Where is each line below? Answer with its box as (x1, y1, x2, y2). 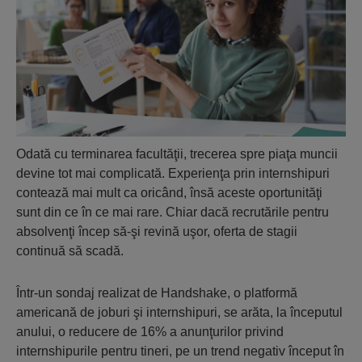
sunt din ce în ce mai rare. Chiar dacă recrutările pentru (16, 205, 329, 220)
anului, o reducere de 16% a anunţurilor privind (16, 325, 284, 339)
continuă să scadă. (16, 244, 124, 259)
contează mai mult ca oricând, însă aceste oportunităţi (16, 186, 322, 200)
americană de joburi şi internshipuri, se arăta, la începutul (16, 305, 343, 320)
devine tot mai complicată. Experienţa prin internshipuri (16, 166, 330, 181)
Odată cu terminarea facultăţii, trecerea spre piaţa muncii (16, 147, 338, 162)
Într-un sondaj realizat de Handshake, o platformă (16, 286, 297, 301)
